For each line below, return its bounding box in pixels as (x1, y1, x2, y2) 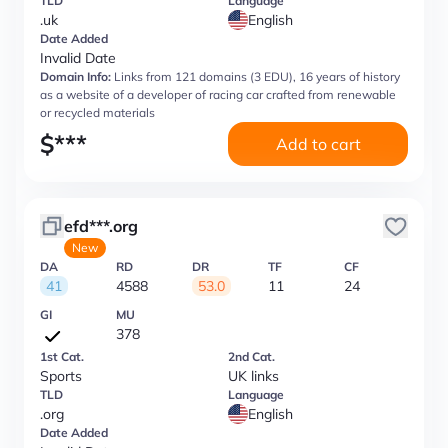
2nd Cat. (228, 349, 275, 364)
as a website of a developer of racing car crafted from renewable (40, 87, 396, 102)
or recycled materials (40, 105, 155, 120)
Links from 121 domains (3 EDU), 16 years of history (114, 69, 400, 84)
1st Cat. (40, 349, 84, 364)
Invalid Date (40, 49, 116, 67)
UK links (228, 367, 279, 385)
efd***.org (64, 216, 138, 236)
